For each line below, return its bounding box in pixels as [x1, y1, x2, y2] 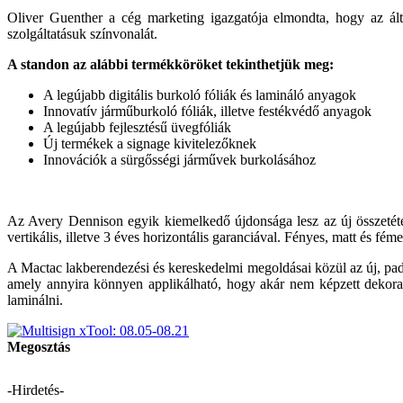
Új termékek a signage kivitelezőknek [43, 135, 256, 151]
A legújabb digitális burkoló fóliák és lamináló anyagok [43, 86, 356, 103]
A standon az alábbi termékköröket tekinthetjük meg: [7, 56, 334, 72]
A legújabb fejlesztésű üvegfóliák [43, 119, 231, 135]
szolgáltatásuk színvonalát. [7, 25, 157, 41]
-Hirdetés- [7, 381, 64, 398]
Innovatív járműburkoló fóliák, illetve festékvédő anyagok [43, 103, 372, 119]
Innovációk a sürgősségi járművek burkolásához [43, 151, 316, 167]
